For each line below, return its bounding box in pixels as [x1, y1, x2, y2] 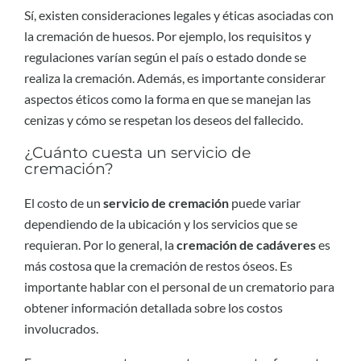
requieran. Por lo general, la [24, 236, 176, 252]
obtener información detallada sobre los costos [24, 299, 283, 315]
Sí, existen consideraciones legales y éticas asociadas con [24, 6, 334, 23]
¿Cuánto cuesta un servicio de [24, 143, 251, 163]
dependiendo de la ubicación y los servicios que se [24, 215, 297, 231]
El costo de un [24, 194, 103, 210]
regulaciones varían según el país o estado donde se [24, 48, 306, 64]
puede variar [229, 194, 301, 210]
